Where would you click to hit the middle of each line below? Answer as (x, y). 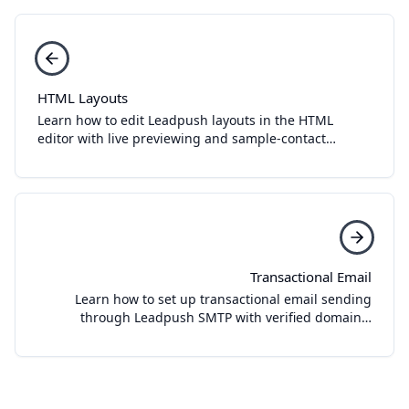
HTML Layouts (83, 98)
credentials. (336, 354)
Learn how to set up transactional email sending (223, 299)
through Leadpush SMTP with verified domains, (226, 318)
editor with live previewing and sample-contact (182, 139)
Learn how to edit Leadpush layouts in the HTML (185, 121)
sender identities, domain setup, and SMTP (239, 336)
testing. (61, 157)
